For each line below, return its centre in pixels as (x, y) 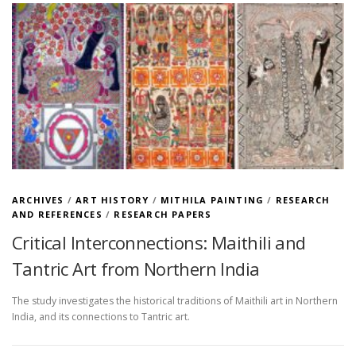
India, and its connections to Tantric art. (101, 316)
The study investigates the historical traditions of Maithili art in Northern (175, 300)
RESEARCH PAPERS (163, 215)
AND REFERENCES (57, 215)
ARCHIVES (38, 200)
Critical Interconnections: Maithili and (159, 243)
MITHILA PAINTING (213, 200)
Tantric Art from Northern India (136, 269)
